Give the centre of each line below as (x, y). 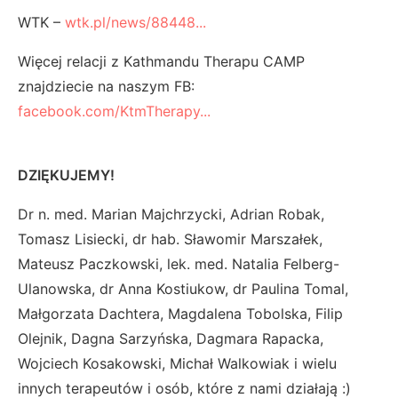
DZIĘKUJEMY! (66, 175)
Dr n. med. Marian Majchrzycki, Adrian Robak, (171, 215)
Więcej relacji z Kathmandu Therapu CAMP (161, 62)
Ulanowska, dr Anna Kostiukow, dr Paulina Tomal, (183, 289)
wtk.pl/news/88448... (135, 23)
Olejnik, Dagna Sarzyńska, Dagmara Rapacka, (171, 339)
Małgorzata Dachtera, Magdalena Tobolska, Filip (180, 314)
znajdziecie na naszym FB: (106, 87)
